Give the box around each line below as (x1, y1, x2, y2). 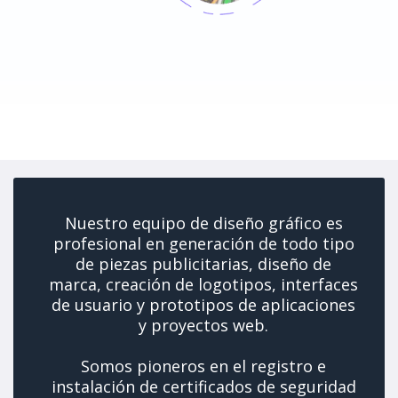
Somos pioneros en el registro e (81, 355, 326, 377)
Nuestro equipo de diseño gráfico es (64, 212, 343, 234)
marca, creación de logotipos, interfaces (49, 274, 358, 295)
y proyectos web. (139, 314, 268, 336)
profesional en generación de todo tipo (52, 233, 354, 254)
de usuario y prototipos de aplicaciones (52, 294, 355, 315)
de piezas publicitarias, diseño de (76, 253, 331, 275)
